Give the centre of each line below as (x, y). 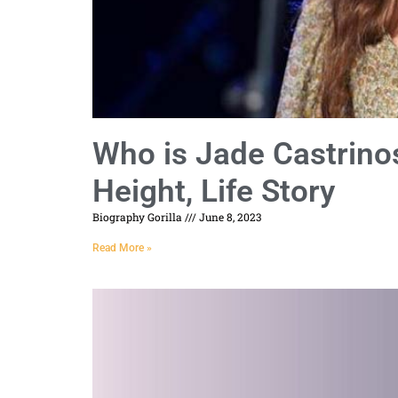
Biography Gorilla (139, 216)
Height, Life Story (214, 191)
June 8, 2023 (229, 216)
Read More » (122, 247)
